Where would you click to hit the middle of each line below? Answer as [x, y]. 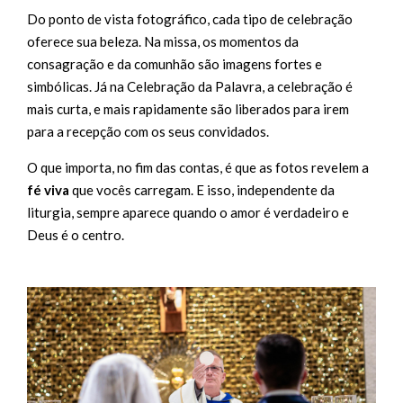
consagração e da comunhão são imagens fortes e [175, 63]
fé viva [48, 189]
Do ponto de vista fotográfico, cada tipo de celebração [190, 18]
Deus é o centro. [76, 234]
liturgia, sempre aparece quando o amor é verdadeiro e [188, 212]
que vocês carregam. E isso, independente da [202, 189]
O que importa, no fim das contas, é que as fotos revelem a [198, 167]
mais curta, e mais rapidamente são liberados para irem [188, 108]
